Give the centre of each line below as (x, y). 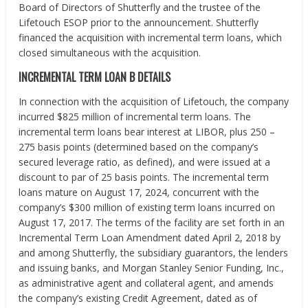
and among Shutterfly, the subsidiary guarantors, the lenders (154, 253)
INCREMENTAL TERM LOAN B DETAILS (95, 77)
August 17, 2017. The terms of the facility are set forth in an (152, 222)
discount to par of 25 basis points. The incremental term (144, 177)
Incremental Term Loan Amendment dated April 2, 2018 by (150, 238)
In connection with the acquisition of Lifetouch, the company (154, 101)
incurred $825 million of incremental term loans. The (135, 117)
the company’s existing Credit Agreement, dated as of (138, 298)
